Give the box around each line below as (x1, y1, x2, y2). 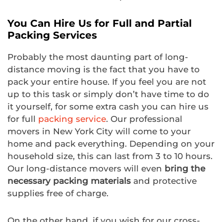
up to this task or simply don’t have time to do (7, 89, 209, 99)
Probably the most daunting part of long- (7, 52, 188, 62)
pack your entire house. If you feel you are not (7, 76, 206, 87)
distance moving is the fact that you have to (7, 64, 200, 74)
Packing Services (7, 29, 97, 41)
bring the (165, 163, 205, 173)
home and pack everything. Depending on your (7, 138, 215, 149)
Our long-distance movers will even (7, 163, 165, 173)
